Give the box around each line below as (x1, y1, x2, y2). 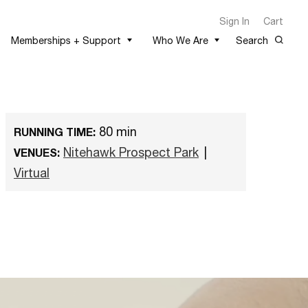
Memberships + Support (11, 34, 121, 46)
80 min (96, 124, 137, 139)
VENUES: (14, 146, 60, 159)
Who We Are (153, 34, 208, 46)
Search (236, 34, 268, 46)
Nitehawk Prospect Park (63, 144, 199, 159)
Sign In (219, 14, 250, 27)
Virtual (14, 165, 49, 180)
